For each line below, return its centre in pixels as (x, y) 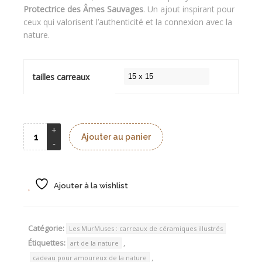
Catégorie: (46, 228)
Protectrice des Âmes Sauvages (83, 9)
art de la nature (94, 243)
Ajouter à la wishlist (91, 186)
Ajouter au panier (116, 137)
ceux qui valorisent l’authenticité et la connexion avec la (128, 22)
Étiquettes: (47, 243)
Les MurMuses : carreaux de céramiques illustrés (146, 228)
